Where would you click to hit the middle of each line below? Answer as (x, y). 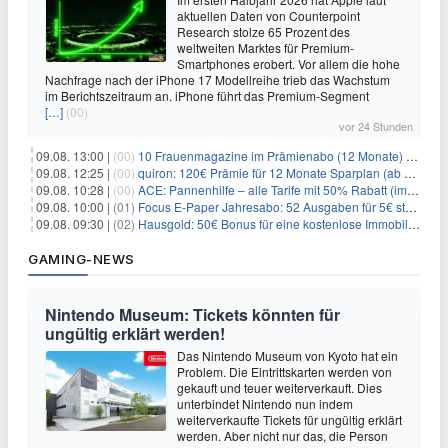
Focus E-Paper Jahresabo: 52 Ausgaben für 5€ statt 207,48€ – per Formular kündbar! (271, 206)
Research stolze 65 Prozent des (263, 31)
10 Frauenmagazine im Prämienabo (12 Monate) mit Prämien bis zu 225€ (272, 155)
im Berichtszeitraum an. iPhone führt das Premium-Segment (207, 95)
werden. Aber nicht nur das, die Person (282, 435)
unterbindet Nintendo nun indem (265, 403)
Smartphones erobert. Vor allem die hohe (288, 63)
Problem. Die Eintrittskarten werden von (286, 371)
